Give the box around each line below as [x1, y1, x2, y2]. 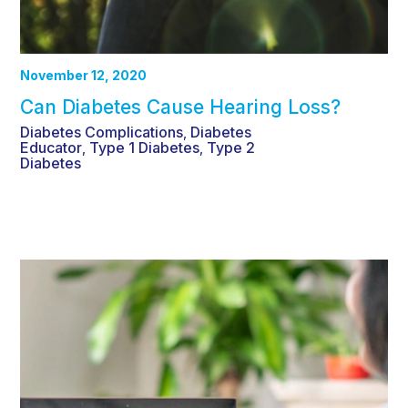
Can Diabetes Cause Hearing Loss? [20, 96, 341, 119]
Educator [20, 138, 82, 158]
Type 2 [207, 138, 255, 158]
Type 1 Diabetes [89, 138, 199, 158]
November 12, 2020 [20, 67, 147, 84]
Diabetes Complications [20, 123, 183, 142]
